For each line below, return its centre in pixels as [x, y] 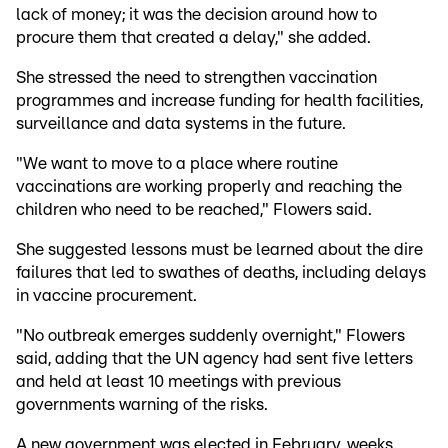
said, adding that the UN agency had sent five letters [214, 358]
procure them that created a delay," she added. [193, 37]
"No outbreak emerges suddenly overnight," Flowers [210, 335]
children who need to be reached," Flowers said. [194, 209]
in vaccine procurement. [106, 295]
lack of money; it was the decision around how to [196, 14]
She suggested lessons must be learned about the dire [219, 249]
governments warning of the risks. [142, 404]
